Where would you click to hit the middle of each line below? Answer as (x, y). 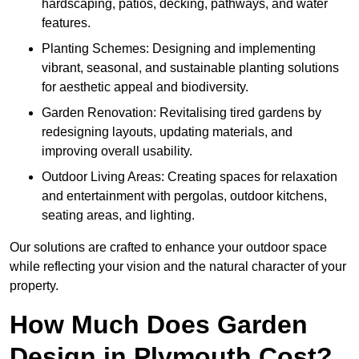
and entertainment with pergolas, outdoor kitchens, (184, 196)
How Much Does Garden (159, 325)
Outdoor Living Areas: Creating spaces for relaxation (190, 177)
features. (66, 23)
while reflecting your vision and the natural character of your (178, 267)
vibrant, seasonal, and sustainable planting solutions (190, 68)
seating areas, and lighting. (118, 216)
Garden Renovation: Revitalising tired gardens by (182, 113)
